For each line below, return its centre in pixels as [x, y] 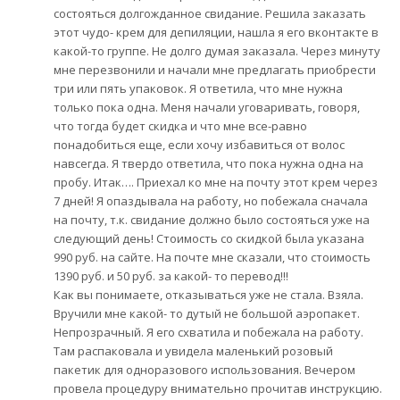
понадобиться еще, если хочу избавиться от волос [199, 145]
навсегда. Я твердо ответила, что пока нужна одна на [208, 164]
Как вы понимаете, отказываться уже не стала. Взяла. [208, 295]
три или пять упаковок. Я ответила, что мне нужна [198, 89]
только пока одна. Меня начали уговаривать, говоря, [207, 108]
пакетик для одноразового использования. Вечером [204, 370]
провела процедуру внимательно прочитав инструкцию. [218, 389]
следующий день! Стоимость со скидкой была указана [209, 239]
